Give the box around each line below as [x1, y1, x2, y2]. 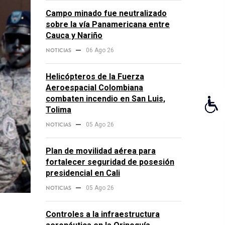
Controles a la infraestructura [46, 209, 160, 219]
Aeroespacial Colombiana [46, 83, 143, 92]
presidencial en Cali [46, 168, 120, 178]
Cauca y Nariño [46, 31, 102, 40]
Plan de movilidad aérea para [46, 146, 156, 156]
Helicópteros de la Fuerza [46, 72, 144, 81]
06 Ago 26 [86, 47, 114, 54]
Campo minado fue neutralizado [46, 9, 167, 18]
